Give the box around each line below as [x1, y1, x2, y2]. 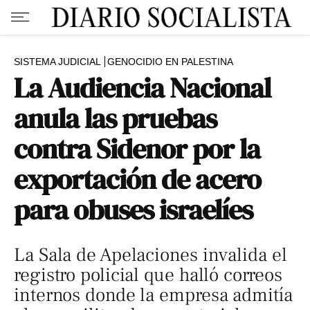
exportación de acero [14, 161, 262, 198]
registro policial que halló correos [14, 263, 282, 287]
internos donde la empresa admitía [14, 283, 293, 307]
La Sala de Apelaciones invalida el [14, 243, 287, 267]
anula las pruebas [14, 100, 217, 137]
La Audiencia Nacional [14, 69, 271, 107]
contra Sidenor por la [14, 130, 261, 167]
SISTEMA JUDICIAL [14, 56, 101, 67]
